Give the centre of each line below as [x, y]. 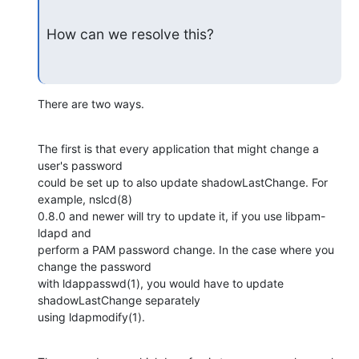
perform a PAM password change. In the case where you [186, 249]
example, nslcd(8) [85, 199]
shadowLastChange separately [119, 300]
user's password [80, 165]
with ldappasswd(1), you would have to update [161, 283]
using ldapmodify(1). [91, 317]
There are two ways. [91, 103]
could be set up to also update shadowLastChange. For [183, 182]
